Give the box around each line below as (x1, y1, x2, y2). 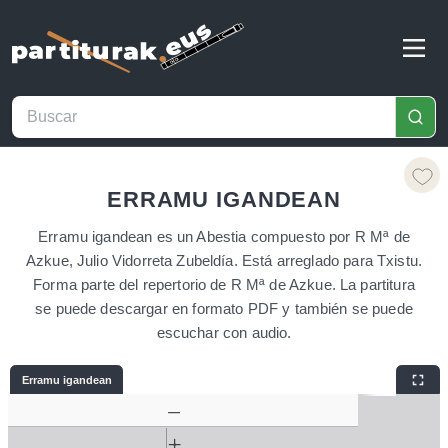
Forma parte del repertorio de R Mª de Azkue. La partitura (33, 276, 415, 293)
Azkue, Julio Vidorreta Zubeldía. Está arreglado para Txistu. (25, 252, 423, 269)
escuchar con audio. (156, 324, 292, 341)
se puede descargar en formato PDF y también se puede (35, 300, 413, 317)
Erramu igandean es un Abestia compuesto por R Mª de (38, 228, 410, 245)
